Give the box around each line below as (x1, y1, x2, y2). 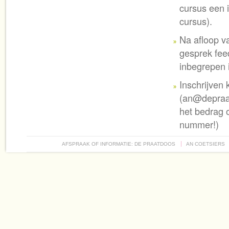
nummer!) (179, 118, 219, 131)
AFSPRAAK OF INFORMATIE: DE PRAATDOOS (62, 141, 176, 147)
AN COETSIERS (186, 141, 225, 147)
